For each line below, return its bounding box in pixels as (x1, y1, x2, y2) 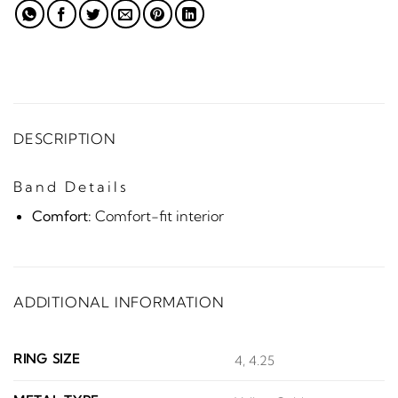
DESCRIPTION (13, 129, 116, 147)
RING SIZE (13, 351, 81, 368)
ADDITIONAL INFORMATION (13, 293, 225, 312)
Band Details (13, 177, 129, 195)
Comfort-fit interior (91, 206, 224, 225)
